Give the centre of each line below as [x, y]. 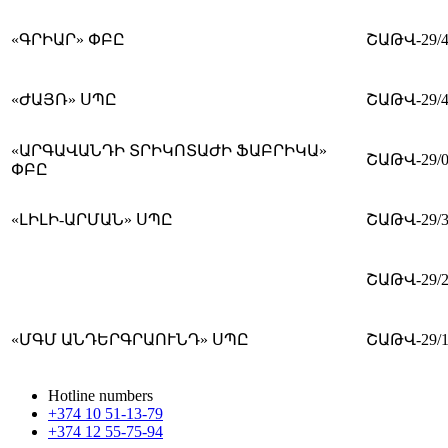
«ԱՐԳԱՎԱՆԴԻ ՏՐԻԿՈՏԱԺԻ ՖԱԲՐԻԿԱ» [169, 150]
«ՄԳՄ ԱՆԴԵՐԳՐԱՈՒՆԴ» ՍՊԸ [130, 339]
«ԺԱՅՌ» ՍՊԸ [64, 99]
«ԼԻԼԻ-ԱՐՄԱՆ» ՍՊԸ [92, 219]
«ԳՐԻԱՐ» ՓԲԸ [68, 39]
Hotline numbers [100, 395]
